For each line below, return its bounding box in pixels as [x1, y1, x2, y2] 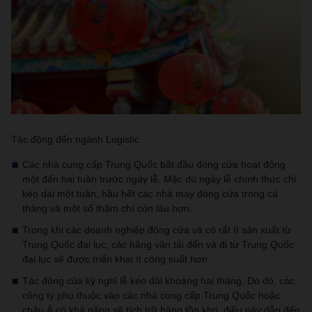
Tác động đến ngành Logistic [11, 134, 139, 145]
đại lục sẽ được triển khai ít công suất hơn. [22, 253, 210, 265]
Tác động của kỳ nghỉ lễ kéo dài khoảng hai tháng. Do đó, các [22, 275, 295, 286]
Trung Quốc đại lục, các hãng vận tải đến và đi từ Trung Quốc [22, 239, 294, 250]
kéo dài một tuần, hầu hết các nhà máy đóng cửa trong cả [22, 188, 278, 199]
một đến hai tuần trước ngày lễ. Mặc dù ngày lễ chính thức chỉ [22, 173, 296, 185]
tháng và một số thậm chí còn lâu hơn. [22, 203, 192, 214]
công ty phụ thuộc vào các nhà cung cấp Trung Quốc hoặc [22, 290, 280, 301]
